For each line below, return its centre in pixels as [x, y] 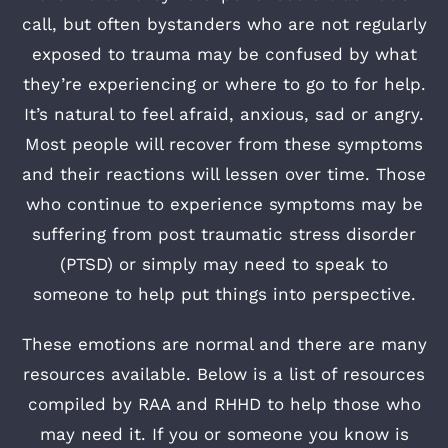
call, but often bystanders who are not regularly [224, 24]
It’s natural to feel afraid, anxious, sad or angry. [224, 114]
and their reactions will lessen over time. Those [224, 174]
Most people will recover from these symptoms [224, 144]
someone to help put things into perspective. [224, 294]
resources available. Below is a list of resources [224, 374]
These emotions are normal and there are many [224, 344]
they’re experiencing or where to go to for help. [224, 84]
